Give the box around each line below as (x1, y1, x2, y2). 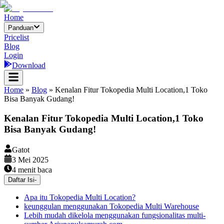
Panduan (8, 24, 33, 32)
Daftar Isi (8, 175, 34, 183)
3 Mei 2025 (12, 155, 48, 164)
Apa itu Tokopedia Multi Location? (24, 192, 135, 201)
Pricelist (4, 33, 29, 42)
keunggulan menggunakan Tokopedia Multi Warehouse (24, 201, 199, 210)
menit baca (16, 165, 52, 174)
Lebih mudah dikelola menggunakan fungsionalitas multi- (24, 210, 205, 219)
